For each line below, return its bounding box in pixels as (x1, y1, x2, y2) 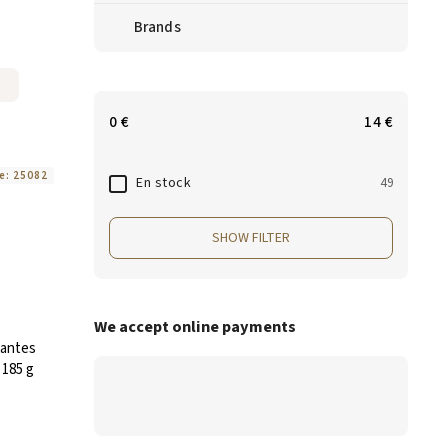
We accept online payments (94, 315, 296, 340)
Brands (134, 16, 181, 39)
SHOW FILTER (212, 228, 290, 249)
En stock (136, 173, 191, 194)
